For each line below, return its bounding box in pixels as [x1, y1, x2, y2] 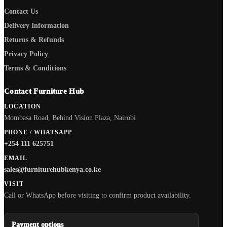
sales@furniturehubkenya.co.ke [4, 165, 101, 173]
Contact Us [4, 7, 38, 15]
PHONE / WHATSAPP [4, 128, 72, 136]
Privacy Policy [4, 49, 48, 58]
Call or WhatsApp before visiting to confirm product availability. [4, 191, 191, 199]
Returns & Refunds [4, 35, 64, 44]
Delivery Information [4, 21, 69, 29]
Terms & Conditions [4, 63, 66, 72]
